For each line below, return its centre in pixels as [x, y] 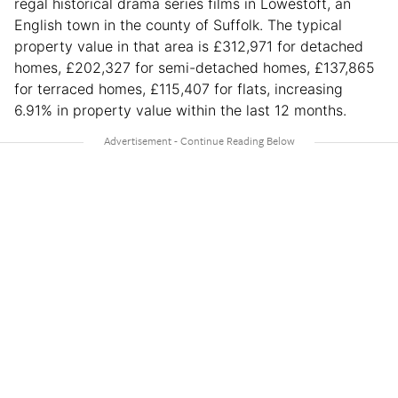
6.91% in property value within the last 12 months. [183, 111]
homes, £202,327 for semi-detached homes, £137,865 [195, 68]
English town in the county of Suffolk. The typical [178, 25]
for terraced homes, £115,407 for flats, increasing [179, 89]
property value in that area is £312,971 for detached [189, 47]
